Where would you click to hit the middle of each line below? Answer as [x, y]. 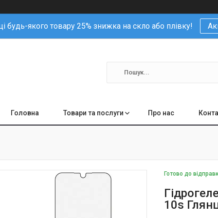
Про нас [161, 113]
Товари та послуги [93, 113]
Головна [25, 113]
